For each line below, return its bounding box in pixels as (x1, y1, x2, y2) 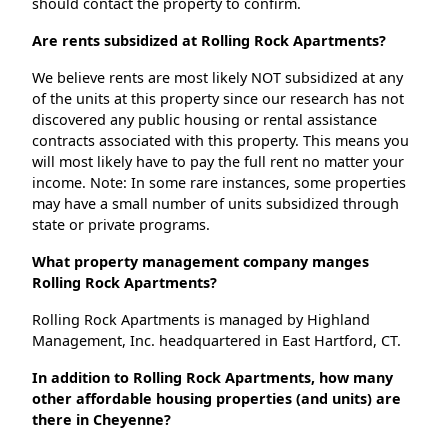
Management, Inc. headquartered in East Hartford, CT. (32, 331, 401, 351)
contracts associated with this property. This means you (32, 131, 409, 151)
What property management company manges (32, 252, 369, 272)
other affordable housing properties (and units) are (32, 389, 401, 409)
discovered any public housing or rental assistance (32, 110, 377, 130)
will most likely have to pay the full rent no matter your (32, 152, 404, 172)
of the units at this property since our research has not (32, 89, 404, 109)
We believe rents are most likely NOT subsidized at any (32, 68, 403, 88)
